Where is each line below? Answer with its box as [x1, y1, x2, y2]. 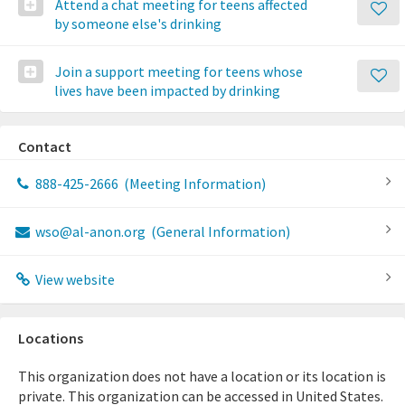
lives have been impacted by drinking [54, 81, 280, 99]
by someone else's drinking [54, 14, 221, 33]
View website [32, 270, 115, 288]
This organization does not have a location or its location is [18, 367, 386, 385]
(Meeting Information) [120, 174, 266, 193]
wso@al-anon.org [32, 222, 148, 240]
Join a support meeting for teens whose [55, 62, 303, 80]
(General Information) [147, 222, 290, 240]
